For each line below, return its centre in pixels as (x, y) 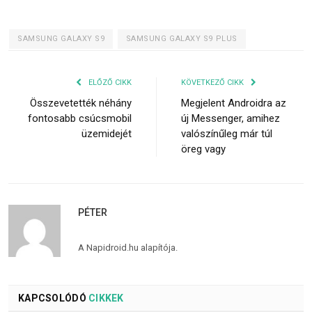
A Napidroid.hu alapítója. (128, 247)
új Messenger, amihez (231, 118)
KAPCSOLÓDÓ (52, 298)
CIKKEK (105, 298)
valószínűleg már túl (227, 133)
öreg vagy (203, 149)
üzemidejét (107, 133)
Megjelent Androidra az (234, 103)
